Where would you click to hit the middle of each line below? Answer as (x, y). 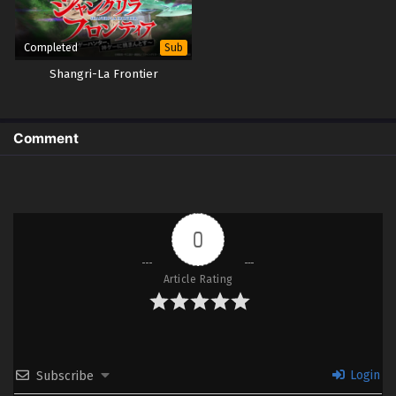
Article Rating (198, 280)
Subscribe (65, 377)
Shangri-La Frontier (103, 75)
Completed (51, 48)
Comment (46, 139)
